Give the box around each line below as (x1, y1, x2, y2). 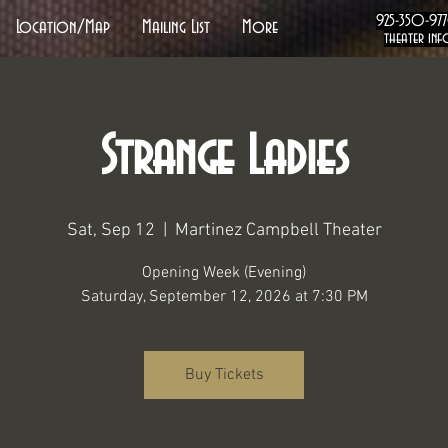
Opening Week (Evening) (142, 263, 306, 283)
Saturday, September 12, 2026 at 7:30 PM (80, 287, 368, 307)
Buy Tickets (184, 365, 264, 385)
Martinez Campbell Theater (174, 220, 382, 241)
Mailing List (142, 17, 210, 38)
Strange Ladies (99, 128, 349, 188)
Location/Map (16, 17, 110, 38)
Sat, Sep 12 (66, 220, 155, 241)
